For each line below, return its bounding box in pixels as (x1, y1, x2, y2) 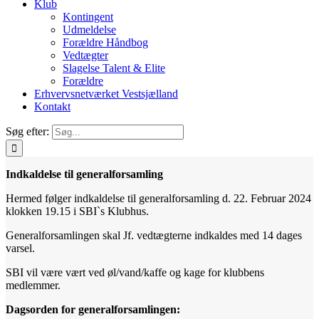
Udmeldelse (63, 23, 116, 36)
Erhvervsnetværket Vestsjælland (34, 88, 178, 100)
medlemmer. (6, 279, 61, 291)
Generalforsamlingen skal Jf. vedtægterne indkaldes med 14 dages (6, 229, 302, 241)
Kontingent (63, 11, 113, 23)
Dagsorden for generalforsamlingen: (6, 303, 180, 315)
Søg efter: (6, 125, 49, 137)
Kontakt (34, 100, 70, 113)
